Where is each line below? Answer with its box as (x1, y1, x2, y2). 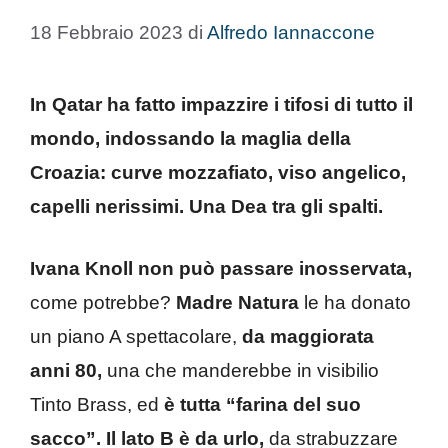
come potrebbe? (30, 292, 176, 313)
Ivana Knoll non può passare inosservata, (30, 258, 412, 279)
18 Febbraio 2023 (30, 21, 183, 43)
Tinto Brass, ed (30, 394, 164, 415)
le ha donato (299, 292, 411, 313)
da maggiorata (242, 326, 374, 347)
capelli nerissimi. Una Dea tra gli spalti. (30, 195, 383, 217)
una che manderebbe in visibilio (102, 360, 379, 381)
